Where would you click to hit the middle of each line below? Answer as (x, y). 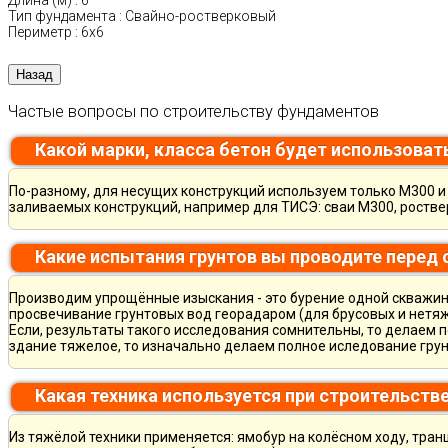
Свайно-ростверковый (200, 16)
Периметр (40, 32)
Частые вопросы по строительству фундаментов (193, 111)
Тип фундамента (62, 16)
